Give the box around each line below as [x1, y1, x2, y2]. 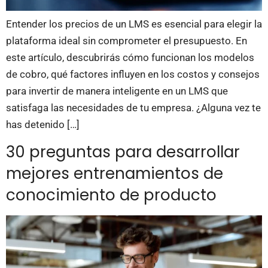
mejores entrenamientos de [6, 163, 223, 185]
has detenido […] [6, 118, 80, 130]
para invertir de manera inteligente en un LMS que [6, 84, 228, 97]
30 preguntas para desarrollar [6, 141, 240, 163]
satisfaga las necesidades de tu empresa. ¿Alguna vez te [6, 101, 261, 114]
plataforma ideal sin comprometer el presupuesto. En [6, 34, 247, 47]
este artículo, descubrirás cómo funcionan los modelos [6, 51, 254, 63]
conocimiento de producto [6, 184, 217, 206]
